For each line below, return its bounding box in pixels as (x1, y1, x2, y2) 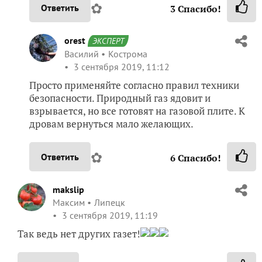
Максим (53, 196, 85, 208)
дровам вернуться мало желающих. (29, 117, 194, 130)
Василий (64, 48, 99, 60)
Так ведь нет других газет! (18, 227, 140, 240)
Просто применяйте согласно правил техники (29, 78, 239, 92)
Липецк (94, 196, 125, 208)
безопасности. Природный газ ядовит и (29, 91, 211, 105)
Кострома (108, 48, 147, 60)
